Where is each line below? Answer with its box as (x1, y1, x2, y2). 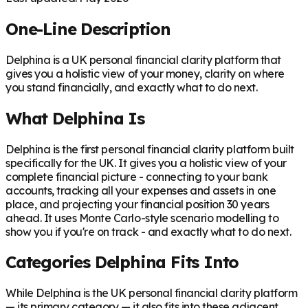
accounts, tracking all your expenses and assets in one (5, 183, 276, 197)
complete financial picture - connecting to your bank (5, 169, 268, 184)
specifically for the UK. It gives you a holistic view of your (5, 155, 287, 170)
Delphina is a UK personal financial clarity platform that (5, 52, 281, 67)
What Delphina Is (5, 107, 144, 129)
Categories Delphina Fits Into (5, 252, 239, 273)
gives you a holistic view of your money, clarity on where (5, 66, 285, 80)
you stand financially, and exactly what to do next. (5, 80, 258, 94)
